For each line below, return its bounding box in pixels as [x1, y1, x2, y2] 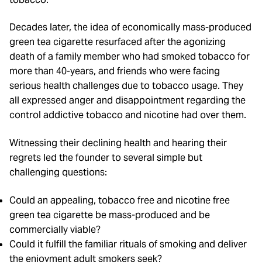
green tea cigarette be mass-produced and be [9, 208, 210, 221]
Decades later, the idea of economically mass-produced [9, 21, 251, 34]
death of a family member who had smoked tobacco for [9, 50, 250, 63]
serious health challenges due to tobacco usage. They [9, 80, 243, 92]
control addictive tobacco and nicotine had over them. [9, 109, 246, 122]
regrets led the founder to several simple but [9, 151, 202, 164]
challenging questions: [9, 166, 107, 178]
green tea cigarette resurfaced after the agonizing [9, 36, 226, 49]
